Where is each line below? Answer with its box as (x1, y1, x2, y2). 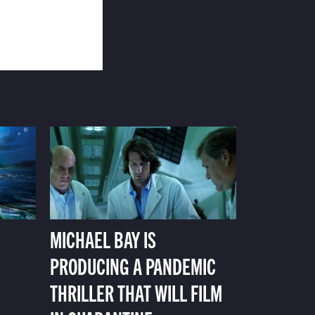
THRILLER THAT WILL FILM (49, 278, 222, 307)
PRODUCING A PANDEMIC (49, 251, 216, 280)
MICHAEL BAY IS (49, 224, 156, 253)
